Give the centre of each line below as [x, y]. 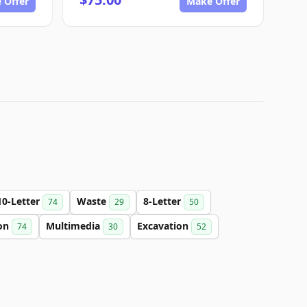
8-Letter [163, 201]
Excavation [164, 226]
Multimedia [74, 226]
